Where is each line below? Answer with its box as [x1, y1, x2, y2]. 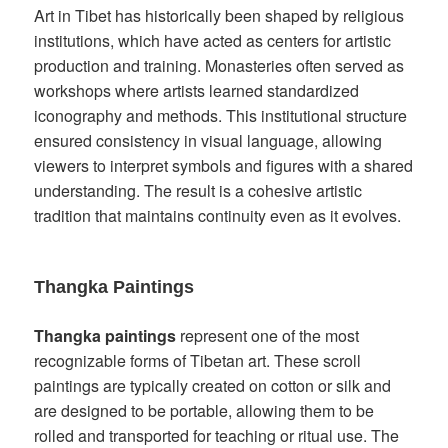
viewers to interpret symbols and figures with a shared [34, 153, 414, 177]
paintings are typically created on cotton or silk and [34, 373, 392, 397]
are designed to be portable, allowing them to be [34, 398, 375, 422]
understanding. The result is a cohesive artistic [34, 178, 363, 202]
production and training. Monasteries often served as [34, 53, 405, 77]
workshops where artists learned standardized [34, 78, 360, 102]
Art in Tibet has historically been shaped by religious [34, 3, 405, 27]
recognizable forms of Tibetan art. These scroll [34, 348, 362, 372]
